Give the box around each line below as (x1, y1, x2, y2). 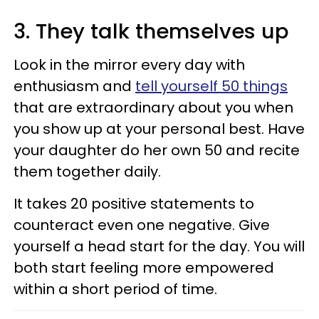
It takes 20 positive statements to (14, 194, 254, 214)
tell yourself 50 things (135, 76, 288, 96)
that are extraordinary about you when (14, 98, 293, 117)
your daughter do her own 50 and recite (14, 140, 300, 160)
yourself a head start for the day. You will (14, 236, 305, 256)
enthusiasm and (14, 76, 135, 96)
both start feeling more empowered (14, 258, 274, 278)
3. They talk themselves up (14, 17, 294, 46)
